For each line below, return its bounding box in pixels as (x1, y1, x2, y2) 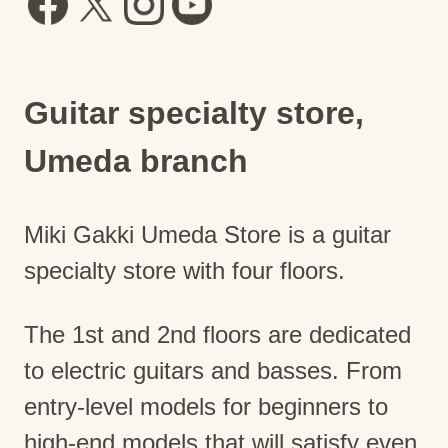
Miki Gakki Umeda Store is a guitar (24, 220, 391, 248)
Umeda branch (24, 142, 248, 179)
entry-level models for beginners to (24, 393, 388, 421)
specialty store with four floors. (24, 256, 345, 284)
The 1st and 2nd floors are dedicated (24, 321, 411, 349)
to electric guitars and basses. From (24, 357, 402, 385)
